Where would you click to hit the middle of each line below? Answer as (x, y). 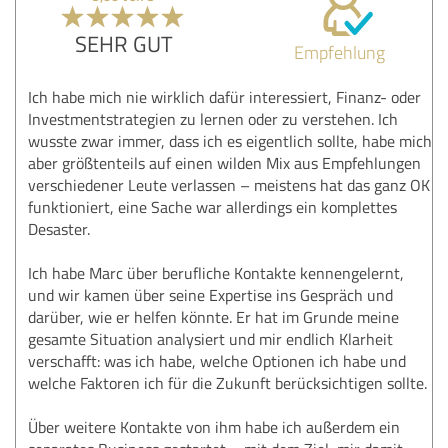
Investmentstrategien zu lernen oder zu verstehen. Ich (213, 118)
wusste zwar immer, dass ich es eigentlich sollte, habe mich (230, 140)
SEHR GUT (123, 43)
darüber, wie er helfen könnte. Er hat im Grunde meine (213, 316)
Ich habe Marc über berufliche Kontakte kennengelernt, (216, 272)
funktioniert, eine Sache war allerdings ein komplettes (212, 206)
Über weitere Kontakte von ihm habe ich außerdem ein (214, 426)
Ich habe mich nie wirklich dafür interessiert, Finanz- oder (224, 96)
